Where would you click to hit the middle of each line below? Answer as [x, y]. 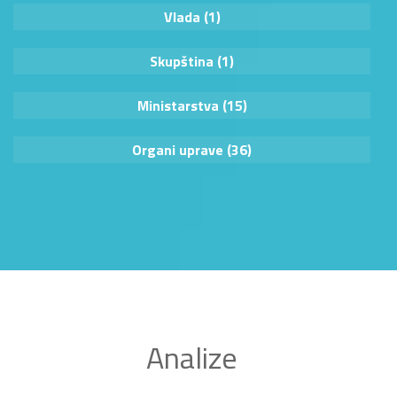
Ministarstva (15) [192, 106]
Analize [192, 357]
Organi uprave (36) [192, 150]
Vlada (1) [192, 17]
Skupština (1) [192, 62]
